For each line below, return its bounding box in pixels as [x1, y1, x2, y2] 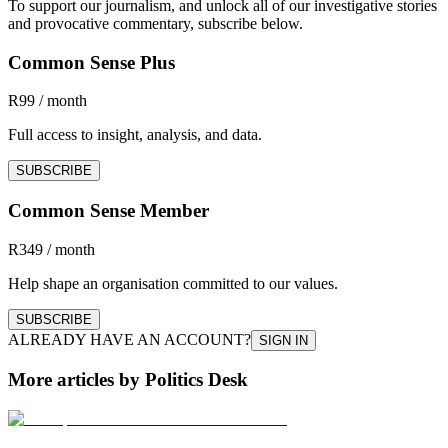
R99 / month [8, 92, 87, 110]
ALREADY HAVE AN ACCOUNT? [8, 330, 251, 348]
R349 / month [8, 240, 95, 258]
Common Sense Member [8, 200, 209, 222]
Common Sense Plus [8, 51, 175, 73]
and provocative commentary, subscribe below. [8, 14, 303, 32]
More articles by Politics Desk [8, 369, 248, 391]
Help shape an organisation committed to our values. [8, 274, 338, 292]
